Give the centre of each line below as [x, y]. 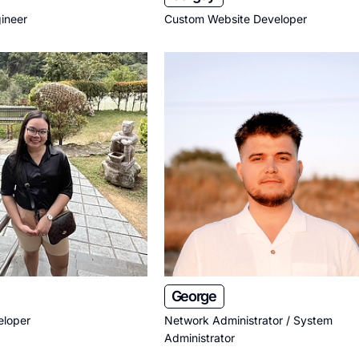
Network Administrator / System [248, 320]
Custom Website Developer [235, 19]
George [194, 296]
